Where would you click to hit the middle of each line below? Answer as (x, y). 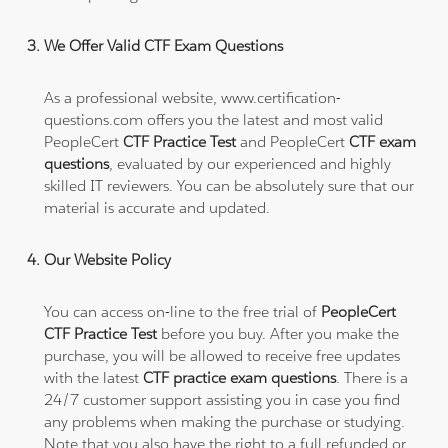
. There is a (372, 377)
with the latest (94, 377)
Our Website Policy (108, 259)
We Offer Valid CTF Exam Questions (164, 45)
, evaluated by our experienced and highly (250, 163)
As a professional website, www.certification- (193, 97)
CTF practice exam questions (240, 377)
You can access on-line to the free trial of (183, 311)
